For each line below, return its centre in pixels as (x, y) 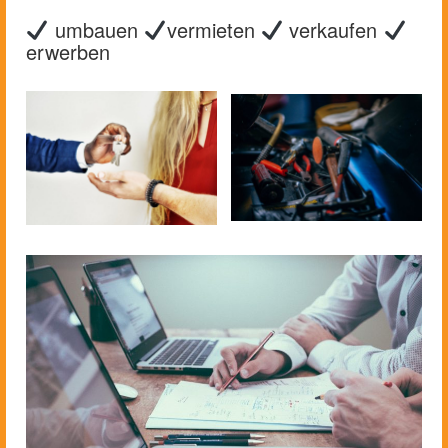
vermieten (213, 29)
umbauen (96, 29)
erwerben (68, 51)
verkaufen (333, 29)
